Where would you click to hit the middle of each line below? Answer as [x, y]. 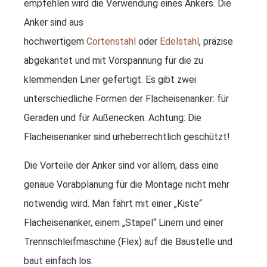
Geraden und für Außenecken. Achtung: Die [113, 117]
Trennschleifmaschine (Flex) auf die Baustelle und [128, 241]
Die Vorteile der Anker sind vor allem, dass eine [121, 165]
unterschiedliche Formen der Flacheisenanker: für [126, 98]
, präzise [216, 41]
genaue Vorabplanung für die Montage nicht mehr [127, 184]
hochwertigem [55, 41]
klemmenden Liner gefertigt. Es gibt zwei [110, 79]
